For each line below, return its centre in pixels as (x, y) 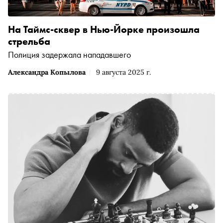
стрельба (29, 41)
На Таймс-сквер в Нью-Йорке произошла (104, 29)
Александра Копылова (47, 72)
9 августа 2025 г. (123, 72)
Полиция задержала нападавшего (69, 54)
